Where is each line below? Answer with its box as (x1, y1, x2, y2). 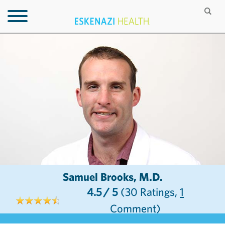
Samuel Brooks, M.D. (139, 170, 163, 184)
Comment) (110, 201, 161, 215)
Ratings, (138, 185, 180, 199)
